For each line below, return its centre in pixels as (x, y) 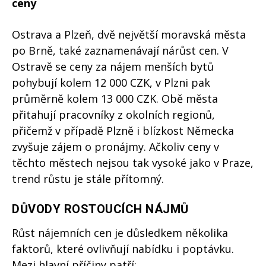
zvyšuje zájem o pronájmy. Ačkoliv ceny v (115, 147)
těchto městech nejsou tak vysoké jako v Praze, (133, 163)
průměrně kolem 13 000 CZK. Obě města (115, 99)
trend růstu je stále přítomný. (88, 179)
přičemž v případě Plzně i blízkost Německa (123, 131)
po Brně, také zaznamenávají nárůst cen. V (120, 51)
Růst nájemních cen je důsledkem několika (120, 233)
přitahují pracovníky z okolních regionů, (113, 115)
